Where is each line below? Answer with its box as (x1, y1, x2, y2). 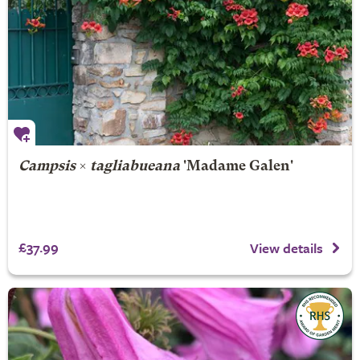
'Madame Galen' (179, 160, 293, 174)
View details (250, 237, 323, 258)
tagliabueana (89, 160, 180, 174)
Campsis (18, 160, 76, 174)
